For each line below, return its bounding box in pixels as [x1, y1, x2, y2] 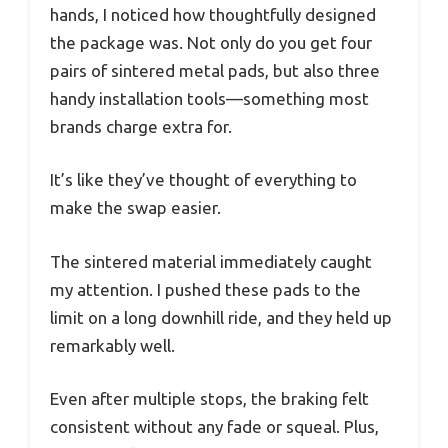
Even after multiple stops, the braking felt [50, 389, 369, 409]
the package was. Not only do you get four [50, 32, 372, 52]
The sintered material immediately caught [50, 251, 372, 271]
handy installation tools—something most [50, 88, 369, 108]
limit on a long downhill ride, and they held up [50, 307, 392, 327]
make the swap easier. [50, 198, 221, 218]
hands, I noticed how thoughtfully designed [50, 4, 376, 24]
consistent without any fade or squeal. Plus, [50, 417, 379, 437]
